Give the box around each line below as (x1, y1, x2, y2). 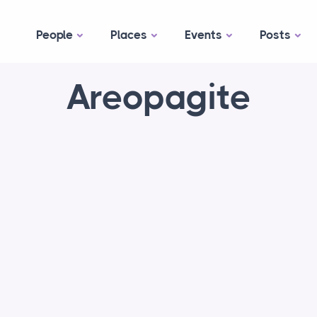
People (36, 28, 73, 42)
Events (185, 28, 222, 42)
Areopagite (66, 76, 251, 117)
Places (110, 28, 147, 42)
